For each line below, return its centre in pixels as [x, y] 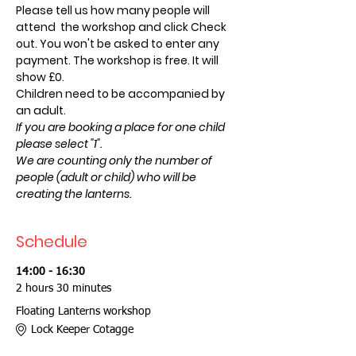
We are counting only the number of [115, 161]
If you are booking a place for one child [122, 127]
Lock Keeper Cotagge [82, 329]
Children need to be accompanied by [122, 94]
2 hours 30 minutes [64, 288]
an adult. [41, 110]
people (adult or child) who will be [107, 177]
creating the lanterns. [74, 194]
